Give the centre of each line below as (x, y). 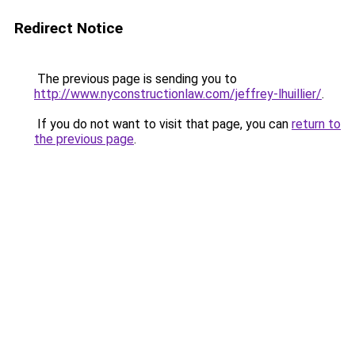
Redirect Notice (69, 28)
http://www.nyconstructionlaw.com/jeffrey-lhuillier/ (178, 94)
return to (316, 124)
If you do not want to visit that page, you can (163, 124)
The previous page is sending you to (136, 79)
